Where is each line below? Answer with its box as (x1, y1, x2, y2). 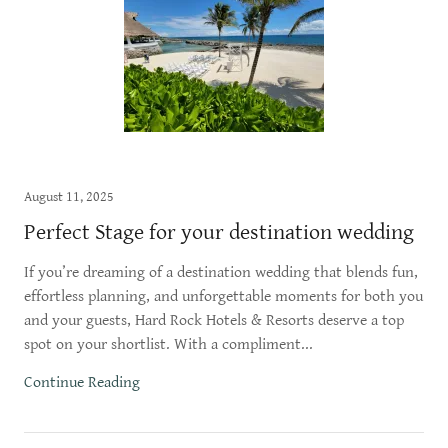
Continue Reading (24, 373, 140, 392)
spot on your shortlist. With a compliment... (24, 335, 313, 354)
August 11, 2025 (24, 189, 114, 205)
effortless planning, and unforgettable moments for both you (24, 287, 423, 306)
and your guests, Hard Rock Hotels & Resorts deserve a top (24, 311, 404, 330)
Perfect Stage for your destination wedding (24, 220, 414, 245)
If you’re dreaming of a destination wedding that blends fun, (24, 263, 418, 282)
